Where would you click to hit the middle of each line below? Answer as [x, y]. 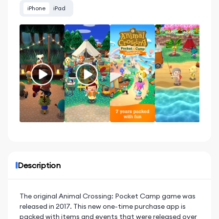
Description [39, 165]
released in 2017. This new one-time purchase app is [103, 206]
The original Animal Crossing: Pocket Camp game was [108, 196]
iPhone [36, 8]
